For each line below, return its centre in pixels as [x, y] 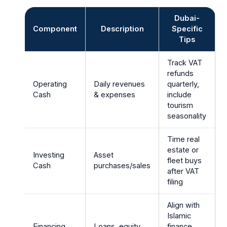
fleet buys [185, 160]
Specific [187, 29]
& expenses [115, 94]
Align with [184, 205]
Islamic [179, 216]
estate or [183, 150]
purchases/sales [122, 165]
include [180, 94]
